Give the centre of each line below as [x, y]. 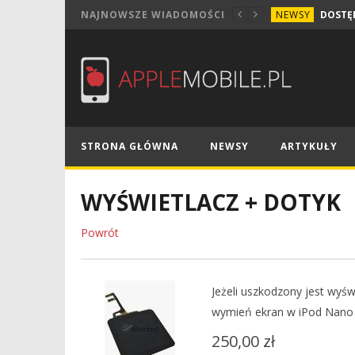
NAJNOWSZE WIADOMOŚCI [153, 15]
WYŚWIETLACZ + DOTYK [210, 202]
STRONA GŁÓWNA [129, 146]
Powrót [99, 233]
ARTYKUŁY [309, 146]
